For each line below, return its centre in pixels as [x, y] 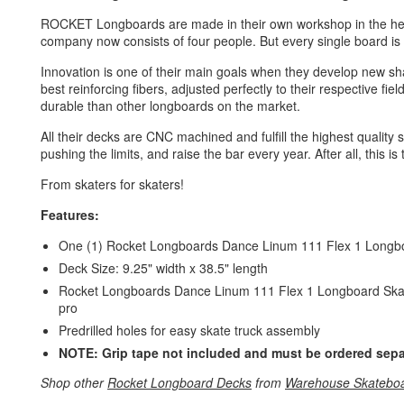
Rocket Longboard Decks [179, 382]
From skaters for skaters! [112, 184]
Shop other [74, 382]
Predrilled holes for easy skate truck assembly [189, 330]
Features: [70, 215]
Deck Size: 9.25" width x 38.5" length [163, 268]
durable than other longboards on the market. [170, 106]
